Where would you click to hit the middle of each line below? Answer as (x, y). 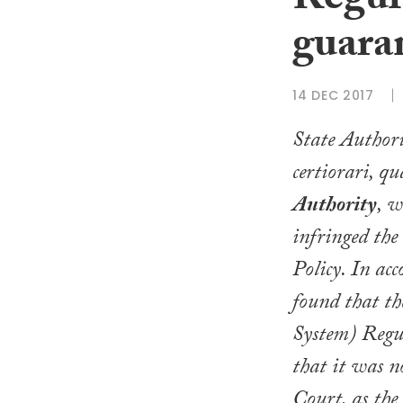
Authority (335, 208)
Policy (317, 273)
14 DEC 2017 (333, 95)
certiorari (331, 175)
